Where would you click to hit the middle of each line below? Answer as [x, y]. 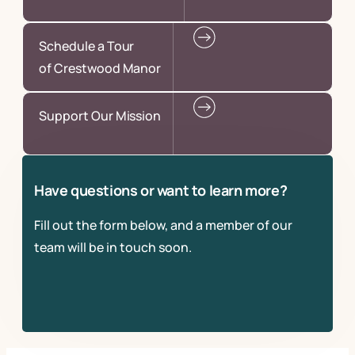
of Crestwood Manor [100, 68]
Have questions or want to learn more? [161, 190]
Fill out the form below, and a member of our [163, 225]
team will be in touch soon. [113, 247]
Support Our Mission [100, 116]
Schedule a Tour [87, 46]
